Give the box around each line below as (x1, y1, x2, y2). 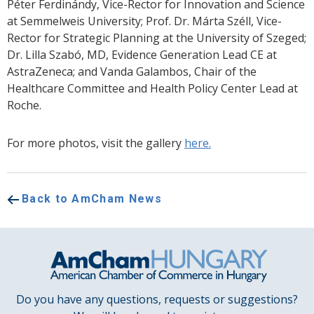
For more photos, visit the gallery (7, 135, 184, 151)
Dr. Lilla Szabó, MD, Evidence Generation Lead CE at (7, 47, 277, 63)
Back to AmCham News (22, 192, 162, 206)
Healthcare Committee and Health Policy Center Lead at (7, 81, 298, 97)
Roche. (7, 97, 41, 114)
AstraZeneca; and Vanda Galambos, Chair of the (7, 64, 257, 80)
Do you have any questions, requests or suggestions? (16, 292, 298, 308)
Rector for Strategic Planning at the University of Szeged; (7, 30, 306, 46)
